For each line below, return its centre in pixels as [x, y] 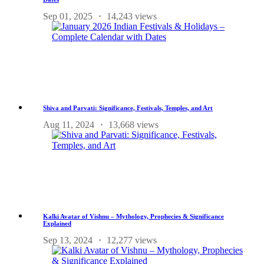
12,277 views [132, 240]
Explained [57, 223]
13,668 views [133, 124]
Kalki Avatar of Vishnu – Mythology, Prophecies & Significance [133, 216]
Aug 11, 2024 [69, 124]
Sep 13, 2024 [68, 240]
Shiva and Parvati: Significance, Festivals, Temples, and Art [128, 108]
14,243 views [132, 16]
